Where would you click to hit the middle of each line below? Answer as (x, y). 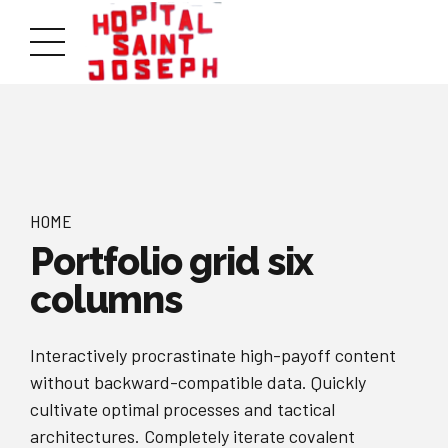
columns (106, 299)
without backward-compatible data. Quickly (198, 382)
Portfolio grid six (172, 261)
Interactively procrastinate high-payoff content (213, 355)
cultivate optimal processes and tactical (182, 409)
